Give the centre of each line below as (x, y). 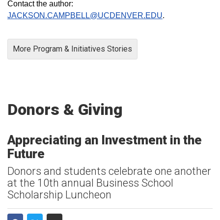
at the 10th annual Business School (90, 183)
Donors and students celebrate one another (109, 171)
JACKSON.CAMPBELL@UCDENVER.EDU (85, 15)
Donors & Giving (65, 109)
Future (26, 153)
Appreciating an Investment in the (105, 140)
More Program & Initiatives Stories (72, 49)
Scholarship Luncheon (59, 194)
